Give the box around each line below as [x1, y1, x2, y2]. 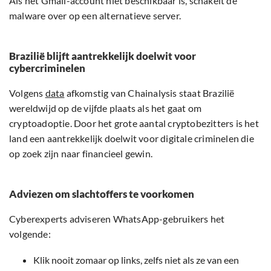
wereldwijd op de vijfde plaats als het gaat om [9, 102, 202, 114]
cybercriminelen [9, 62, 85, 75]
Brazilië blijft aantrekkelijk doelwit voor [9, 50, 196, 63]
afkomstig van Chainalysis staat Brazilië [64, 87, 235, 99]
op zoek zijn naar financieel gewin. [9, 148, 152, 160]
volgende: [9, 228, 51, 240]
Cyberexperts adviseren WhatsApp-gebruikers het [9, 213, 225, 225]
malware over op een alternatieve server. [9, 10, 181, 22]
